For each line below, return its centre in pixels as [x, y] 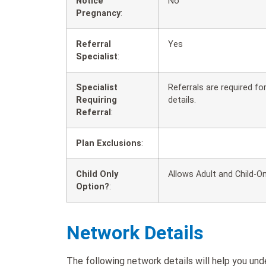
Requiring [96, 100]
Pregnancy [98, 14]
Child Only [97, 175]
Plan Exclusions [109, 144]
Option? [93, 187]
